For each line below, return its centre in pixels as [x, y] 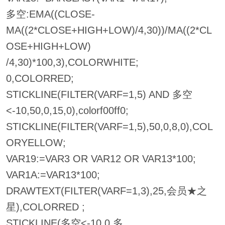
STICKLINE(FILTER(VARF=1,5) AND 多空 [99, 95]
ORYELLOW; [36, 143]
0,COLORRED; [40, 79]
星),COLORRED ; [45, 207]
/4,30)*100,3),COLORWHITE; [72, 63]
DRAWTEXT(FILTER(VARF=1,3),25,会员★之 [106, 191]
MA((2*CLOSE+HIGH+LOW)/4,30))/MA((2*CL [109, 30]
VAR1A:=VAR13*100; [53, 175]
